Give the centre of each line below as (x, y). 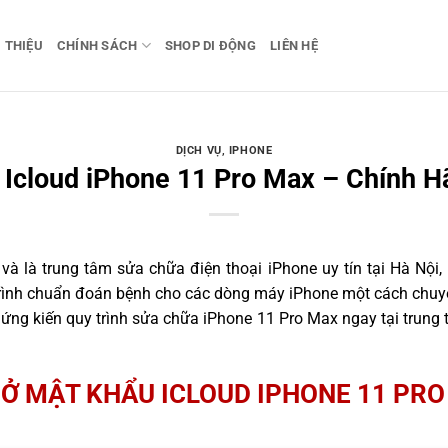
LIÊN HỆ (294, 45)
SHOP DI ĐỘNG (210, 45)
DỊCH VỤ (198, 151)
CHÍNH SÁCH (97, 45)
